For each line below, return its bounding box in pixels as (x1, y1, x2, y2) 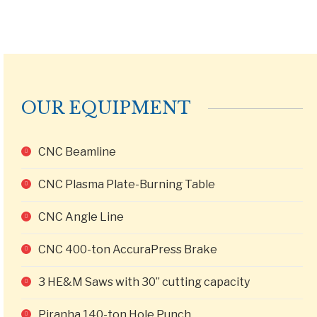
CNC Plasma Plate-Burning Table (38, 178, 215, 191)
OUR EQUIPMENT (21, 98, 191, 118)
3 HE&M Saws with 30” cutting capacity (38, 275, 250, 289)
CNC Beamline (38, 145, 116, 158)
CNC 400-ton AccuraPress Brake (38, 243, 217, 256)
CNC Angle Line (38, 210, 124, 224)
